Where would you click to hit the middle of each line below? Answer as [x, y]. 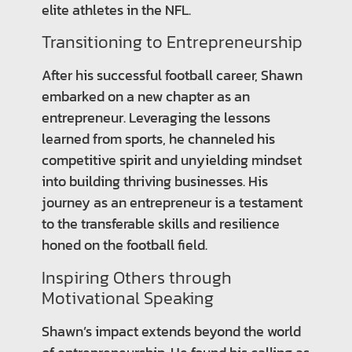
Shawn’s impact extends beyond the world [171, 331]
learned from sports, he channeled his [158, 139]
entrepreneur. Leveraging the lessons [156, 118]
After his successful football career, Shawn [172, 75]
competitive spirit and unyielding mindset [171, 160]
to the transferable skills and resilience [160, 224]
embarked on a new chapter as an [145, 97]
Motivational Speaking [127, 297]
